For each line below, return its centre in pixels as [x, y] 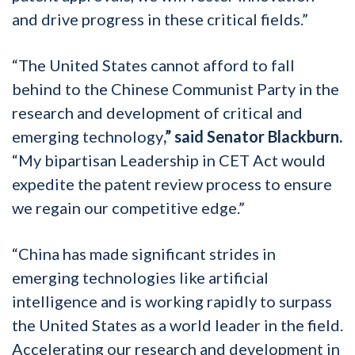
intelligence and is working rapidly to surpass [172, 301]
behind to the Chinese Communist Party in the [176, 88]
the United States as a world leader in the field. [177, 324]
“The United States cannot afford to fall [153, 65]
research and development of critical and [157, 112]
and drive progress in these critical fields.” [160, 19]
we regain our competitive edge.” [128, 207]
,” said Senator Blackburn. [253, 136]
